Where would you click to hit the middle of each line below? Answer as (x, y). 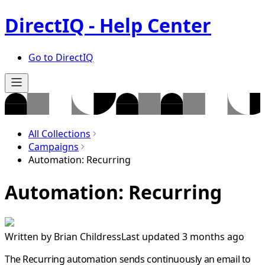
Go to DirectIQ (61, 57)
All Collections (59, 134)
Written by (29, 236)
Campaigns (54, 147)
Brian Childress (88, 236)
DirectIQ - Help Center (108, 25)
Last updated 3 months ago (183, 236)
